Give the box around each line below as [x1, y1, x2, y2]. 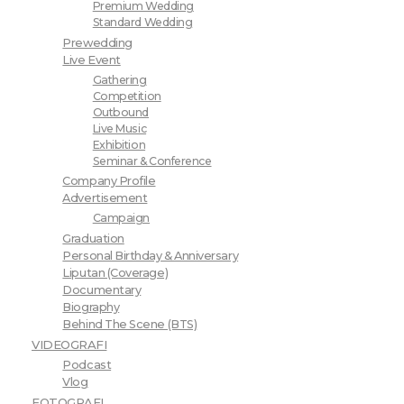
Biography [62, 299, 120, 314]
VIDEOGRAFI [32, 336, 107, 352]
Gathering [92, 72, 147, 87]
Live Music [92, 121, 147, 135]
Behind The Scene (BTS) [62, 317, 197, 331]
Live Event [62, 53, 121, 68]
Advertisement [62, 191, 148, 206]
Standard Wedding [92, 15, 193, 30]
